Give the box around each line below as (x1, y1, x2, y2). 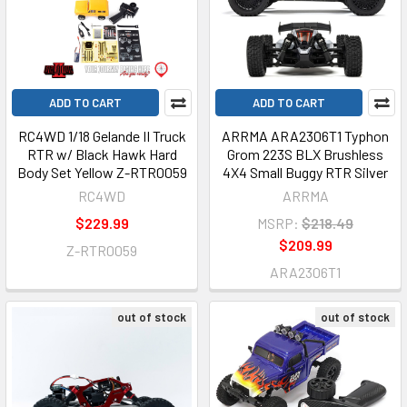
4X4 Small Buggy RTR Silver (223, 164, 388, 181)
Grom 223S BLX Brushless (227, 145, 383, 163)
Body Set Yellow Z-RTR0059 (16, 164, 187, 181)
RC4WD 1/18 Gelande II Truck (17, 127, 186, 144)
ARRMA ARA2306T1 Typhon (222, 127, 389, 144)
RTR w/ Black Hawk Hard (26, 145, 177, 163)
